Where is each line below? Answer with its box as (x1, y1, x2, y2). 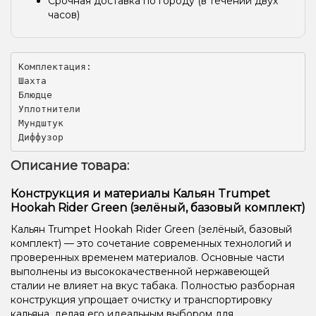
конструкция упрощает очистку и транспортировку (11, 293, 272, 307)
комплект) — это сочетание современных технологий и (11, 237, 291, 250)
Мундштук (18, 117, 63, 128)
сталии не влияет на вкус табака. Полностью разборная (11, 279, 295, 293)
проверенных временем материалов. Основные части (11, 251, 284, 265)
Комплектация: (18, 61, 92, 72)
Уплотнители (18, 103, 80, 114)
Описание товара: (11, 158, 129, 174)
